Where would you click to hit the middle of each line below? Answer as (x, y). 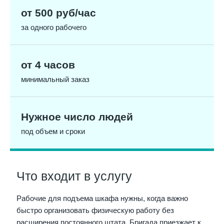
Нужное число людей (77, 117)
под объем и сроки (53, 132)
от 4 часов (48, 65)
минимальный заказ (55, 80)
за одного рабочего (54, 28)
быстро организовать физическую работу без (95, 211)
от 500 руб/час (58, 13)
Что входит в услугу (74, 176)
